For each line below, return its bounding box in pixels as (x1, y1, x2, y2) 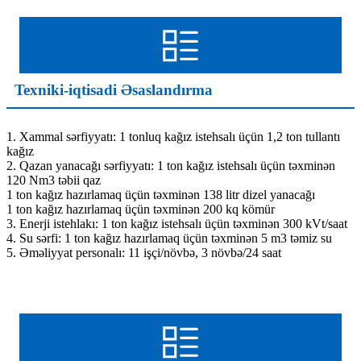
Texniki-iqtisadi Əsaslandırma (15, 81, 213, 99)
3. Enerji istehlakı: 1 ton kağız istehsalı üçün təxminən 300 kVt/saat (6, 217, 347, 231)
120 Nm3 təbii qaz (6, 173, 101, 188)
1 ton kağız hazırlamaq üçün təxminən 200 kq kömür (6, 202, 275, 217)
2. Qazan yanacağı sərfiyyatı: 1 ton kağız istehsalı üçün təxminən (6, 159, 335, 173)
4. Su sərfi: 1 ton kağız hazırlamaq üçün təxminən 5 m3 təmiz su (6, 231, 332, 246)
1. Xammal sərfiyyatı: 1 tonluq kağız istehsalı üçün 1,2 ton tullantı (6, 130, 340, 144)
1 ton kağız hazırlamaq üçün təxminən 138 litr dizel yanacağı (6, 188, 315, 202)
